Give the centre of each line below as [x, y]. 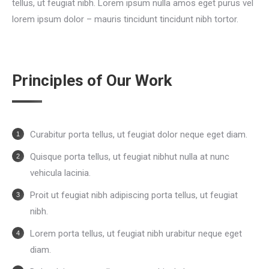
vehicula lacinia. [60, 173]
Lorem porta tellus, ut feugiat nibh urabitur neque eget [136, 233]
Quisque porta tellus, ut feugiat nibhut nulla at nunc [130, 156]
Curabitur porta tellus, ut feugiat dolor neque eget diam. [139, 134]
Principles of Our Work [92, 80]
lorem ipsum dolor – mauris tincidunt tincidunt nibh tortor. [125, 19]
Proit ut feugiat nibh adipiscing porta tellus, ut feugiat [134, 195]
